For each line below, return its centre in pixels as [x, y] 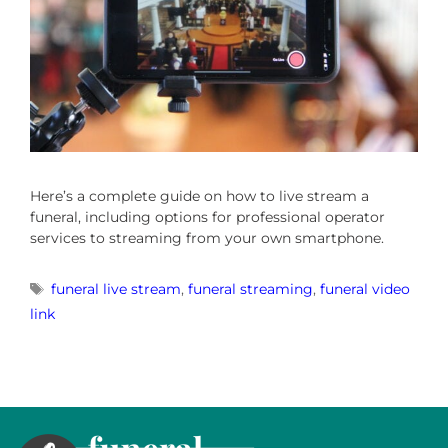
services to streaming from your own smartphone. [207, 237]
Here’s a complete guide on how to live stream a [199, 195]
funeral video [365, 288]
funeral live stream [116, 288]
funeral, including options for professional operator [207, 216]
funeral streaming [251, 288]
